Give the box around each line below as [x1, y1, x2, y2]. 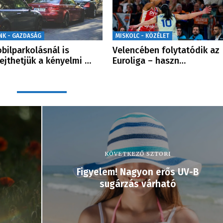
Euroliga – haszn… [112, 55, 186, 66]
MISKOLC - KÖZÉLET [115, 32, 169, 39]
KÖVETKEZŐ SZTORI [104, 150, 171, 157]
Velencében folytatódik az [112, 44, 220, 56]
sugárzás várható [99, 178, 176, 190]
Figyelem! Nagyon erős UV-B [77, 166, 199, 178]
